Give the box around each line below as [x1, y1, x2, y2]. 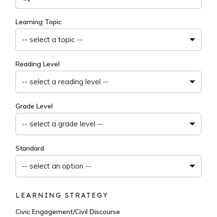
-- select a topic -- [22, 35, 82, 44]
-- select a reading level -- [22, 77, 108, 86]
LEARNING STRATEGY [15, 191, 108, 200]
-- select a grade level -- [22, 119, 103, 128]
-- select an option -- [22, 161, 91, 170]
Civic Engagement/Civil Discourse [15, 207, 120, 216]
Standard [15, 144, 44, 153]
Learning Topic [15, 17, 62, 26]
